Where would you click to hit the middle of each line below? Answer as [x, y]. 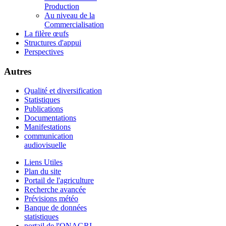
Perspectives [44, 52]
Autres [18, 71]
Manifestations [47, 127]
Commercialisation [74, 24]
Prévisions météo [51, 199]
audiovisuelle [45, 145]
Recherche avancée [55, 190]
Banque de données [55, 208]
